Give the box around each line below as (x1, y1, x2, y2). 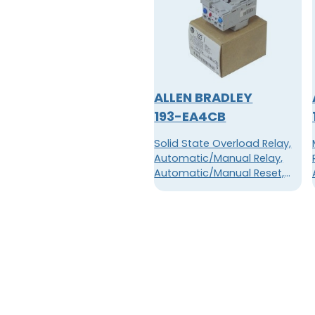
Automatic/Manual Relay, (154, 151, 283, 166)
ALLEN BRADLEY (154, 89, 253, 107)
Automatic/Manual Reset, (154, 166, 285, 181)
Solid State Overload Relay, (154, 136, 292, 151)
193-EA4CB (154, 108, 226, 126)
